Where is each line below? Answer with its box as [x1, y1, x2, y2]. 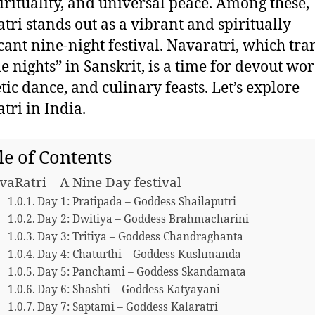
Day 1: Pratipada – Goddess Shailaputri [37, 195, 237, 210]
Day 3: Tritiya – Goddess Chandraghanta [37, 231, 244, 245]
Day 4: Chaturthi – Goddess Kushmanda [37, 248, 242, 262]
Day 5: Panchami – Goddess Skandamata [37, 266, 247, 280]
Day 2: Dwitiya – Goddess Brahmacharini [37, 213, 250, 227]
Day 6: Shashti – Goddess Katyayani [37, 283, 221, 297]
